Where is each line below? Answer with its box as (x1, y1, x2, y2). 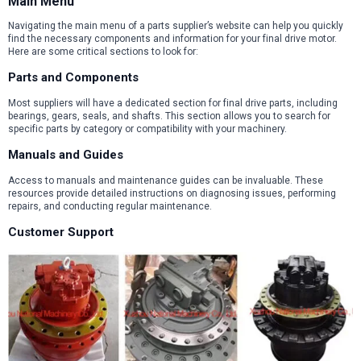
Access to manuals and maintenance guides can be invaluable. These (8, 175, 323, 187)
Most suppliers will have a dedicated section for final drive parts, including (8, 98, 338, 110)
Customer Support (8, 225, 114, 240)
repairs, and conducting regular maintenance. (8, 201, 212, 213)
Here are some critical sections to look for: (8, 46, 198, 58)
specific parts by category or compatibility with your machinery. (8, 123, 287, 135)
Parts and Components (8, 70, 139, 85)
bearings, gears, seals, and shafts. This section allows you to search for (8, 110, 330, 122)
